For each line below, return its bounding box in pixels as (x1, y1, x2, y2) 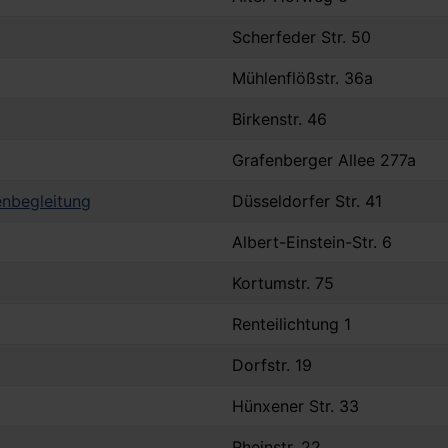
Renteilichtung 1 (232, 314, 351, 335)
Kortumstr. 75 (232, 273, 334, 294)
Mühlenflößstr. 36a (232, 68, 373, 89)
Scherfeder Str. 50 (232, 27, 371, 48)
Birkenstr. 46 (232, 109, 327, 130)
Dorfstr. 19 (232, 355, 312, 376)
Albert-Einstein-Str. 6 (232, 232, 392, 253)
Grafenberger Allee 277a (232, 150, 416, 171)
